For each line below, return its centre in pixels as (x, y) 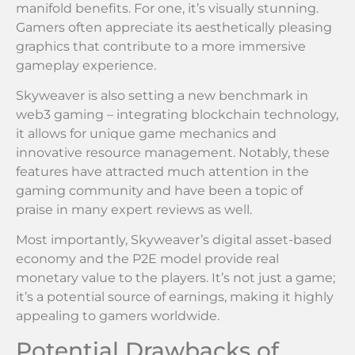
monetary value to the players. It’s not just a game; (176, 278)
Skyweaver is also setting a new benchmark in (162, 95)
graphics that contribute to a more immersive (161, 46)
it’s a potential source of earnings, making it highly (175, 297)
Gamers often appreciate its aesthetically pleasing (174, 27)
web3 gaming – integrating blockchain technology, (177, 114)
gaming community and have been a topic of (159, 190)
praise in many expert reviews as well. (134, 209)
